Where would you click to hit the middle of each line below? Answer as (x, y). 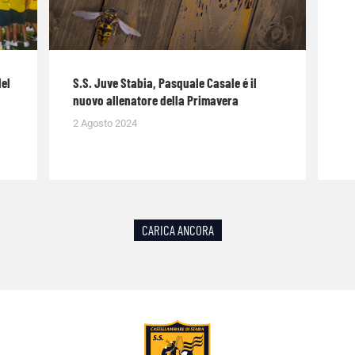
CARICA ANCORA (177, 229)
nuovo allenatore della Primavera (156, 99)
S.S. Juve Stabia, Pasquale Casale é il (165, 82)
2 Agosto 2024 (105, 123)
